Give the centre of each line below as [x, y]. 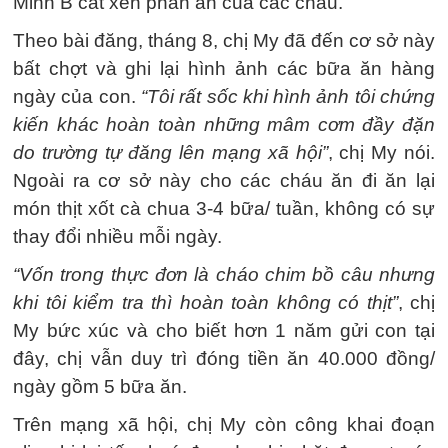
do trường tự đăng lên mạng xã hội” [170, 152]
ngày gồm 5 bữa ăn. [100, 386]
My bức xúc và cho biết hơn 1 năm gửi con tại [224, 330]
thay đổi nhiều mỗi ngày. [117, 236]
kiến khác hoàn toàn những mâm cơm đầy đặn [224, 124]
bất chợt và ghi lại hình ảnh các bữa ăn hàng [224, 68]
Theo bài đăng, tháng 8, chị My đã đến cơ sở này [224, 40]
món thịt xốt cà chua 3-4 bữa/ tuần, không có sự [224, 208]
